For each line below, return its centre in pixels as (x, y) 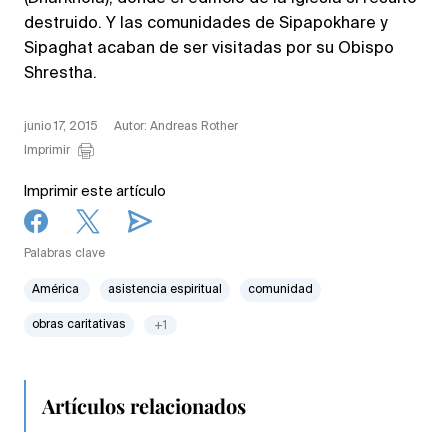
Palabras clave (64, 254)
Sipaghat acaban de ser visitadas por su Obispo (209, 49)
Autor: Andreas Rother (176, 127)
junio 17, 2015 (61, 127)
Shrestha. (60, 74)
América (57, 290)
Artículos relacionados (144, 406)
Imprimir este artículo (95, 192)
